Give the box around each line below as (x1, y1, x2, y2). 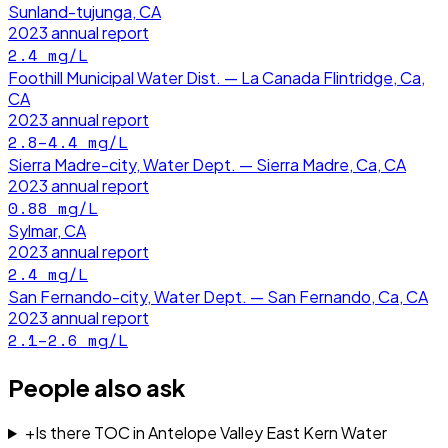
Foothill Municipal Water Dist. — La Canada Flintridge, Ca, (8, 67, 425, 89)
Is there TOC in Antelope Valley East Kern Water (34, 422, 387, 444)
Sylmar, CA (8, 220, 86, 242)
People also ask (8, 372, 186, 403)
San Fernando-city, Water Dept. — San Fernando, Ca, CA (8, 286, 428, 308)
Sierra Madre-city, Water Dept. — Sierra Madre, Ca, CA (8, 154, 406, 176)
